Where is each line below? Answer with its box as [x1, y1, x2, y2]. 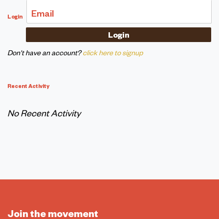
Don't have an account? [7, 47, 81, 57]
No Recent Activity [7, 107, 81, 118]
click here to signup [83, 47, 143, 57]
